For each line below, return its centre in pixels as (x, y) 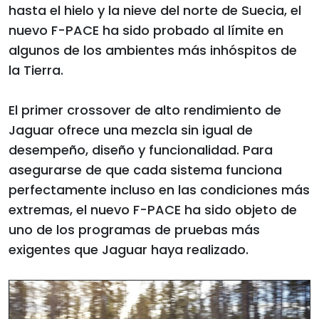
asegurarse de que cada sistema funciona (145, 169)
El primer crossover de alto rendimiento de (145, 110)
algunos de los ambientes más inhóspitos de (153, 50)
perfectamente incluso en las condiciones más (159, 189)
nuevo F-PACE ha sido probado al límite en (146, 30)
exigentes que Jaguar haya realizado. (129, 249)
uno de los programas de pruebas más (134, 229)
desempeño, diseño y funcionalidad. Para (141, 150)
